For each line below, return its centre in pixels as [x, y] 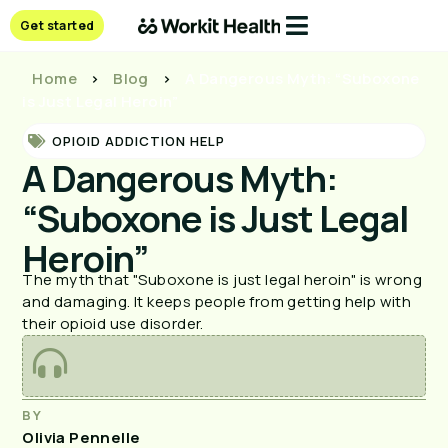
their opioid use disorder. [113, 323]
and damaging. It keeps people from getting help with [217, 301]
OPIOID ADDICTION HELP [139, 141]
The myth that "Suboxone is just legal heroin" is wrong [222, 279]
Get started [57, 25]
